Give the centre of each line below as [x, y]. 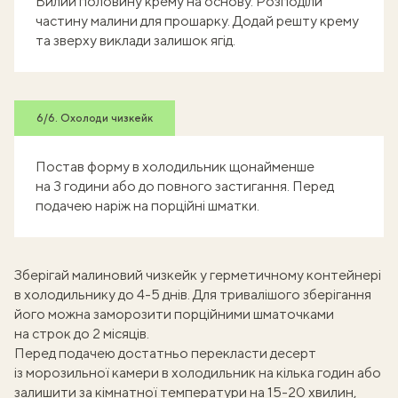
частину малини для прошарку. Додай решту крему [197, 21]
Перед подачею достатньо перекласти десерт [165, 353]
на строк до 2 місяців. [82, 334]
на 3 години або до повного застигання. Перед [185, 186]
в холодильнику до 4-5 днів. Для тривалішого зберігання [193, 295]
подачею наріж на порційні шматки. [147, 206]
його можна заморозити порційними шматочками [174, 314]
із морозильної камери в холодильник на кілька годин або [198, 373]
